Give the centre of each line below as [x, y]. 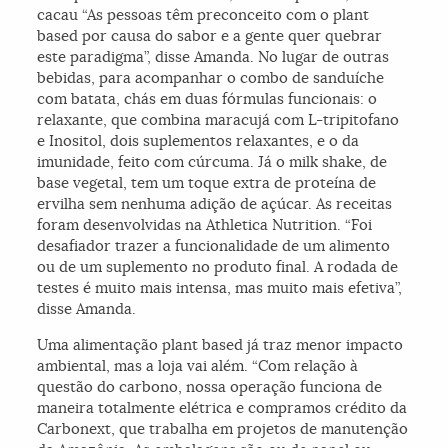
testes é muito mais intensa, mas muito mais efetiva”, [220, 288]
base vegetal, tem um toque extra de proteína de [207, 183]
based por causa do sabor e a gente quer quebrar [210, 36]
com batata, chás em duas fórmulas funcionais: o [207, 99]
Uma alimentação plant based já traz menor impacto [220, 345]
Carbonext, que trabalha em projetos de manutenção [223, 429]
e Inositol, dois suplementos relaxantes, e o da [198, 141]
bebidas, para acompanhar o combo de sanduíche [211, 78]
